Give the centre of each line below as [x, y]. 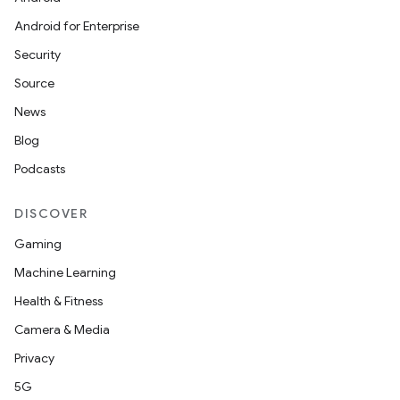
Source [34, 83]
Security [37, 54]
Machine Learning [65, 272]
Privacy [34, 358]
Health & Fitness [58, 301]
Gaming [38, 244]
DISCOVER [51, 213]
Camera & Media [62, 329]
